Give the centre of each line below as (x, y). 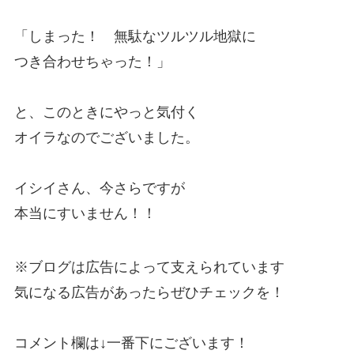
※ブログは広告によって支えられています (149, 267)
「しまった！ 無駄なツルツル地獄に (135, 36)
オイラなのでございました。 (106, 137)
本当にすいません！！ (85, 213)
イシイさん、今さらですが (99, 188)
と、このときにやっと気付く (106, 112)
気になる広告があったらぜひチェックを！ (149, 292)
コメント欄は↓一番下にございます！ (131, 343)
